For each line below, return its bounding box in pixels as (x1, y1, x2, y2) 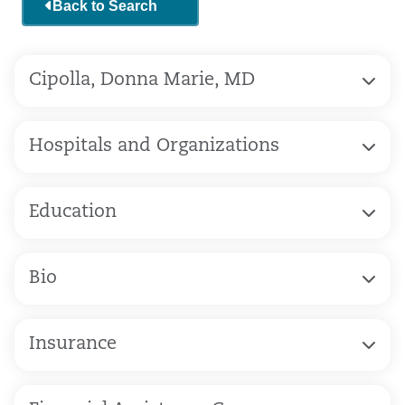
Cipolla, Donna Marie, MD (29, 71, 255, 89)
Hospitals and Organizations (29, 137, 279, 155)
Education (29, 202, 117, 221)
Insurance (29, 334, 117, 353)
